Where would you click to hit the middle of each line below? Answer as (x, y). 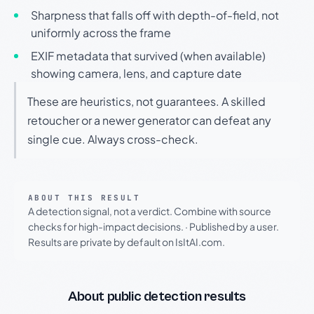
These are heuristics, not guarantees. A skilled (146, 101)
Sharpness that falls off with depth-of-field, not (155, 15)
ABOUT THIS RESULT (84, 197)
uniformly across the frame (101, 32)
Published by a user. (233, 226)
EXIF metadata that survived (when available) (148, 55)
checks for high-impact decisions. (107, 226)
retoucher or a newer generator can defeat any (149, 120)
